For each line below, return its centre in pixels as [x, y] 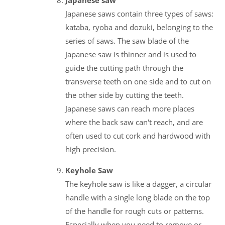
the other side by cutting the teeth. [125, 95]
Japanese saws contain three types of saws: [139, 13]
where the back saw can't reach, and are [134, 122]
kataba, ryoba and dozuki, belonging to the [139, 27]
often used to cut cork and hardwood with [138, 135]
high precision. [91, 149]
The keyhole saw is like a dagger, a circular [138, 184]
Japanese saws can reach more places [130, 108]
